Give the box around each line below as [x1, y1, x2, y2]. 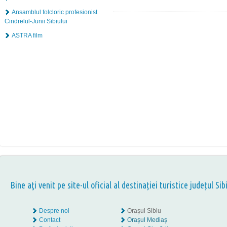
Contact [39, 216, 60, 223]
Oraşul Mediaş [127, 216, 167, 223]
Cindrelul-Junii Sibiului [5, 17, 67, 25]
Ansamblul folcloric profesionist [12, 8, 97, 16]
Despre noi [39, 207, 69, 214]
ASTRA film [12, 31, 43, 39]
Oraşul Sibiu [127, 207, 161, 214]
